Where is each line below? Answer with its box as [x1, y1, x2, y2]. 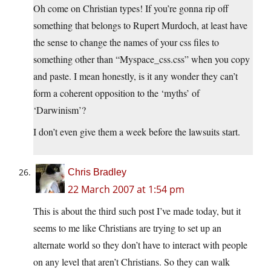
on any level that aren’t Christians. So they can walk [33, 255, 230, 269]
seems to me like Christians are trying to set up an [33, 221, 221, 235]
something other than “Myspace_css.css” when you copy [33, 53, 250, 66]
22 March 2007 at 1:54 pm [68, 183, 184, 197]
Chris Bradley [68, 167, 126, 178]
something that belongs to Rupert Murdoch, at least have [33, 19, 247, 32]
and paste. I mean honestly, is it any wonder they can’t [33, 70, 238, 83]
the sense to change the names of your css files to [33, 36, 219, 49]
